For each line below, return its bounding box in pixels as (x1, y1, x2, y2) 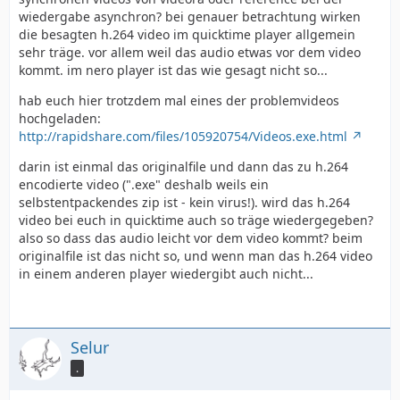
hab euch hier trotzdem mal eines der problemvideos (19, 92, 339, 109)
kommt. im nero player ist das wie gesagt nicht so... (19, 62, 328, 79)
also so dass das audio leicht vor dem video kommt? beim (19, 229, 362, 246)
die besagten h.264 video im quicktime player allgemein (19, 26, 355, 43)
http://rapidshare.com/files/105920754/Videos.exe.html (19, 128, 347, 145)
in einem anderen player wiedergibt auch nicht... (19, 265, 313, 282)
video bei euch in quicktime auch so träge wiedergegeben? (19, 212, 373, 229)
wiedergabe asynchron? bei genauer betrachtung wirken (19, 8, 361, 25)
